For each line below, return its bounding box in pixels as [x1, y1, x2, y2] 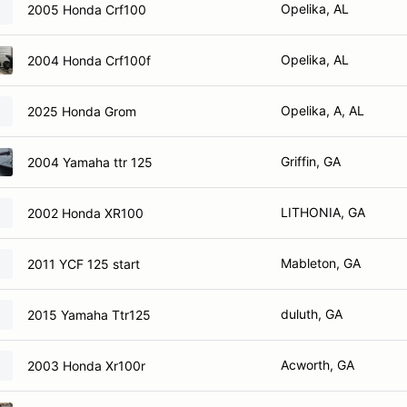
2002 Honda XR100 [27, 204, 144, 221]
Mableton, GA [281, 255, 361, 271]
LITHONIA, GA [281, 204, 365, 220]
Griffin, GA [281, 154, 341, 169]
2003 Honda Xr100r [27, 357, 145, 373]
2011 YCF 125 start [27, 255, 140, 272]
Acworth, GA [281, 357, 354, 372]
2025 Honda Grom [27, 103, 136, 119]
